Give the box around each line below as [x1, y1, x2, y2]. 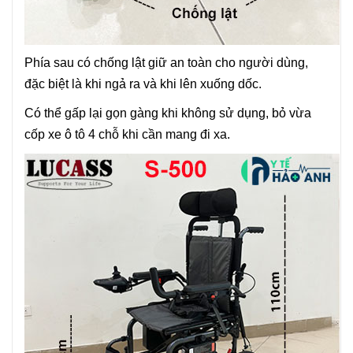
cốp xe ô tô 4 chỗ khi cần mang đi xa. [24, 128, 230, 141]
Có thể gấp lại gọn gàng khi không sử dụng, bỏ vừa [24, 106, 311, 120]
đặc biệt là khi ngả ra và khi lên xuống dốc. [24, 77, 262, 91]
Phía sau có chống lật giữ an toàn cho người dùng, [24, 56, 308, 69]
